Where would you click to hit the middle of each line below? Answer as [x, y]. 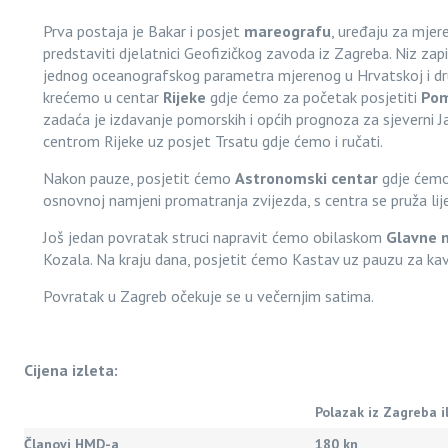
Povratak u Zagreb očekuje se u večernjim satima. [208, 296]
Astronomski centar [308, 178]
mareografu [287, 31]
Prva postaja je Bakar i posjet [143, 31]
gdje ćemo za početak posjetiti [313, 97]
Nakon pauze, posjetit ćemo [138, 178]
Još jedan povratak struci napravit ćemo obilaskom [214, 237]
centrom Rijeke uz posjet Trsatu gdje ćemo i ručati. [212, 141]
